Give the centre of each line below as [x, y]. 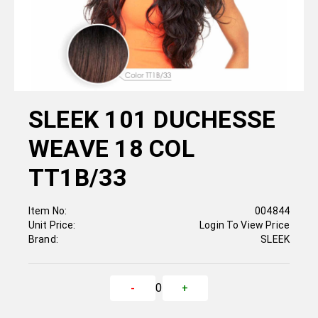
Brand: [43, 240]
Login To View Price [245, 225]
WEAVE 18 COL [111, 149]
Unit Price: [52, 225]
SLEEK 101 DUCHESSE [152, 120]
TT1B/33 [78, 178]
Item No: [48, 211]
